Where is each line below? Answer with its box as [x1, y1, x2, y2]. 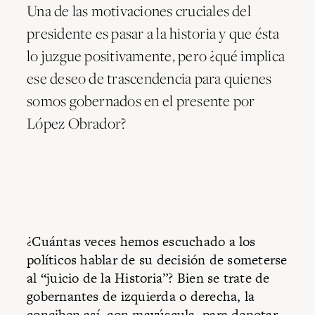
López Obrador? [27, 113, 127, 134]
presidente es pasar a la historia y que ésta [27, 23, 280, 44]
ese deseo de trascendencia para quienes [27, 68, 272, 89]
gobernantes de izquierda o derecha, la [27, 287, 255, 307]
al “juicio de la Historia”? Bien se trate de [27, 269, 270, 288]
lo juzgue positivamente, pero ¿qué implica [27, 46, 285, 66]
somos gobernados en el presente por [27, 91, 255, 111]
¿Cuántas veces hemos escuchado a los [27, 232, 256, 252]
